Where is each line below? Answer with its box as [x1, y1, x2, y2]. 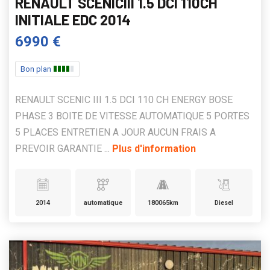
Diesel [214, 198, 233, 207]
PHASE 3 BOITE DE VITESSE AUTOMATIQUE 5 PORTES [15, 110, 250, 122]
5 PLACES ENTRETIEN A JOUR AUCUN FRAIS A [15, 126, 216, 138]
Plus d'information [112, 142, 196, 154]
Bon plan [20, 64, 53, 74]
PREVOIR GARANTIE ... [15, 142, 112, 154]
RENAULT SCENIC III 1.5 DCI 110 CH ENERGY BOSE [15, 93, 233, 105]
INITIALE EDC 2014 [15, 10, 131, 28]
